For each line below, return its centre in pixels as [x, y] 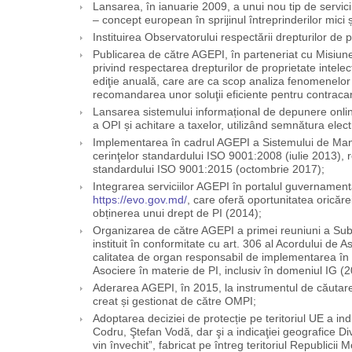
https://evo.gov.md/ [139, 200]
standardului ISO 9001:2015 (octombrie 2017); [208, 170]
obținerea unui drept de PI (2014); [177, 214]
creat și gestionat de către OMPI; [174, 302]
